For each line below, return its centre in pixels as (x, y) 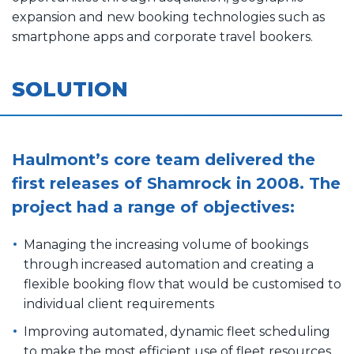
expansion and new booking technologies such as (168, 17)
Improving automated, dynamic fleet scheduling (177, 331)
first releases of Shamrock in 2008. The (176, 183)
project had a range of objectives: (153, 207)
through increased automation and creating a (169, 264)
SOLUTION (70, 89)
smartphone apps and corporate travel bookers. (162, 36)
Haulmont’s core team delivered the (164, 159)
